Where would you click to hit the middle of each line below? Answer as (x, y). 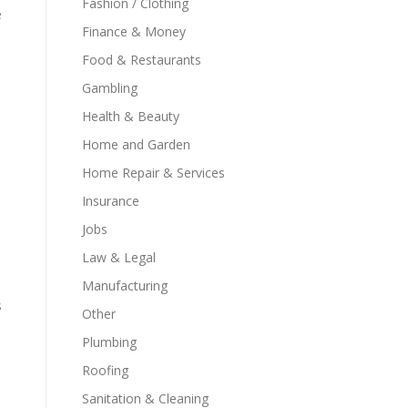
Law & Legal (119, 257)
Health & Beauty (131, 116)
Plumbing (109, 342)
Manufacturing (125, 286)
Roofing (105, 370)
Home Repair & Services (153, 173)
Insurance (111, 201)
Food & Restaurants (142, 60)
